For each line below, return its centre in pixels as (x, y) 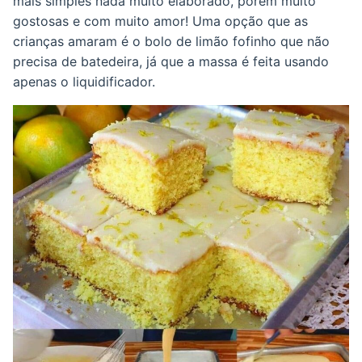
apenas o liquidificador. (84, 81)
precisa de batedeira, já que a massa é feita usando (171, 61)
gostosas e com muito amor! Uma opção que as (160, 21)
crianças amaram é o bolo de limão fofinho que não (171, 41)
